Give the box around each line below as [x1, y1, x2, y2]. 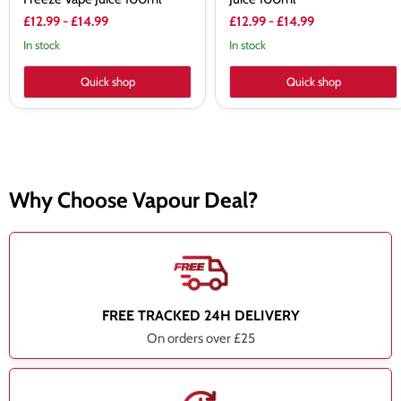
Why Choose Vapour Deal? [9, 186, 258, 214]
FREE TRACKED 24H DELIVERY [101, 307, 300, 325]
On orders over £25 [146, 330, 255, 347]
